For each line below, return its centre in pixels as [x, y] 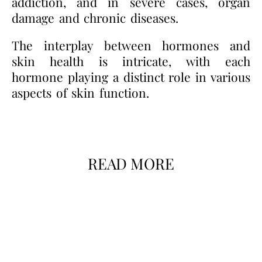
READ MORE [131, 163]
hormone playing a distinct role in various [131, 76]
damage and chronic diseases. [95, 17]
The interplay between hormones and [131, 45]
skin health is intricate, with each [131, 61]
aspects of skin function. [80, 92]
